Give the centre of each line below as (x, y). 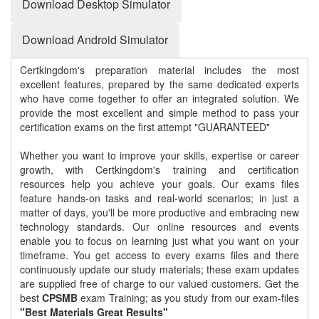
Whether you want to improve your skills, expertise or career (159, 156)
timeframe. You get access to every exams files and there (159, 255)
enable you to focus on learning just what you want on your (159, 241)
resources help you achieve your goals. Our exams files (159, 184)
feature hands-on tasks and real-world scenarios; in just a (159, 198)
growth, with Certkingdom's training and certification (159, 170)
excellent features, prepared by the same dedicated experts (159, 84)
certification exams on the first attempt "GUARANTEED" (145, 127)
